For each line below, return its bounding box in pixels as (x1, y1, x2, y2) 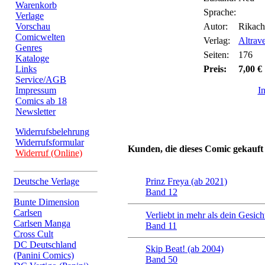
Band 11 (146, 221, 177, 231)
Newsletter (15, 106, 56, 117)
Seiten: (203, 50, 229, 60)
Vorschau (15, 21, 50, 31)
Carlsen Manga (14, 218, 70, 228)
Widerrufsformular (15, 137, 84, 147)
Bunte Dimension (14, 197, 79, 207)
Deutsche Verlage (14, 176, 79, 186)
